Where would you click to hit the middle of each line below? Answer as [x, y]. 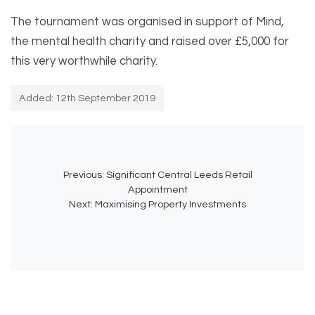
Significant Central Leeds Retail [179, 175]
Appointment [157, 190]
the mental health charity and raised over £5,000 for [150, 42]
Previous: [83, 175]
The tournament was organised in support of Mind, [147, 22]
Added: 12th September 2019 [87, 98]
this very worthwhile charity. [84, 62]
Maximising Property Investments [171, 205]
